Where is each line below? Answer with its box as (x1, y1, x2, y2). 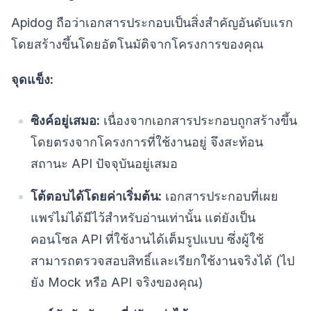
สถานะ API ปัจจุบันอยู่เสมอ (31, 155, 178, 171)
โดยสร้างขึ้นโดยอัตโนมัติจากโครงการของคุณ (11, 36, 264, 51)
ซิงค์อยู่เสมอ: (31, 112, 100, 128)
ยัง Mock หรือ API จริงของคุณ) (31, 274, 203, 289)
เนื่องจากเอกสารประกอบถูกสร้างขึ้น (100, 112, 297, 128)
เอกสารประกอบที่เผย (162, 188, 278, 203)
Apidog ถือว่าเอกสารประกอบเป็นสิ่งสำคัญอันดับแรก (11, 15, 293, 30)
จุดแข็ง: (11, 72, 53, 87)
